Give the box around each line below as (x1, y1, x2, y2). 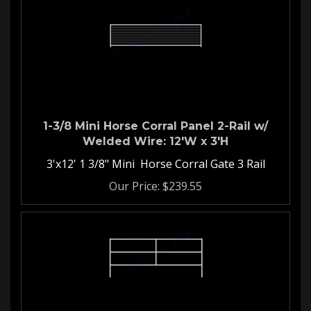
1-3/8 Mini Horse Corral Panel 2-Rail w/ (43, 112, 268, 126)
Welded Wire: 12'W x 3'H (83, 128, 228, 141)
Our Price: (109, 171, 160, 187)
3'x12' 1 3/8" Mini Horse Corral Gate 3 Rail (46, 149, 265, 165)
